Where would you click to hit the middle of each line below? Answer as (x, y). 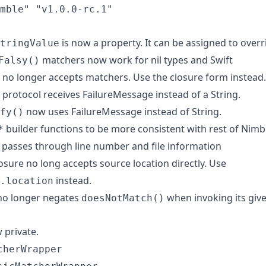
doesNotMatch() (123, 198)
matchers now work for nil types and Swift (136, 60)
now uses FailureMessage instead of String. (123, 111)
